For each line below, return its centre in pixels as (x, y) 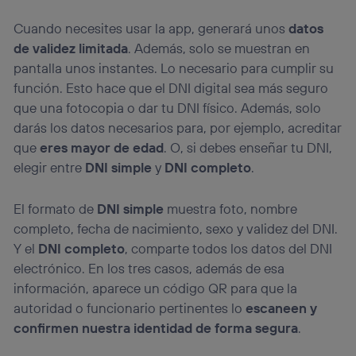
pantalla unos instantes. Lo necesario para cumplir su (174, 68)
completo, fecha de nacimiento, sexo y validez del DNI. (176, 229)
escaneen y (282, 308)
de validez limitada (71, 48)
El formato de (56, 209)
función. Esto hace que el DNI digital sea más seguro (171, 88)
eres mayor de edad (102, 148)
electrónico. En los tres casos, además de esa (149, 269)
